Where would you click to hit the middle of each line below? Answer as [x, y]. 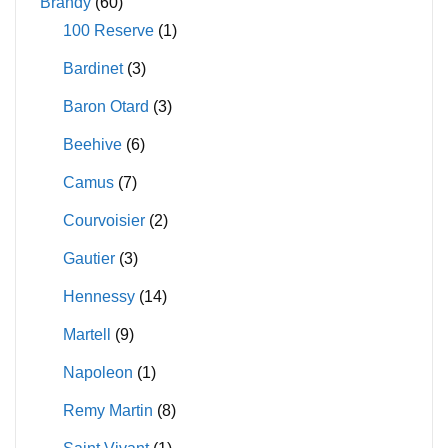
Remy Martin [107, 410]
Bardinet [92, 68]
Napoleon [97, 372]
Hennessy [98, 296]
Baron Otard [105, 106]
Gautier [88, 258]
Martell [86, 334]
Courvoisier [103, 220]
